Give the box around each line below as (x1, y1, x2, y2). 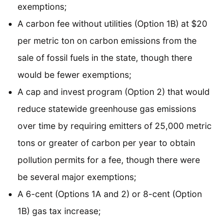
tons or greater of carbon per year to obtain (18, 137, 195, 148)
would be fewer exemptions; (18, 69, 131, 80)
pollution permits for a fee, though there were (18, 154, 200, 165)
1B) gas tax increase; (18, 205, 101, 216)
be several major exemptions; (18, 171, 136, 182)
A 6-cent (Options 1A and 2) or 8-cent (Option (18, 188, 202, 199)
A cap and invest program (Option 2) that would (18, 86, 210, 97)
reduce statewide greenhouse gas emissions (18, 103, 196, 114)
